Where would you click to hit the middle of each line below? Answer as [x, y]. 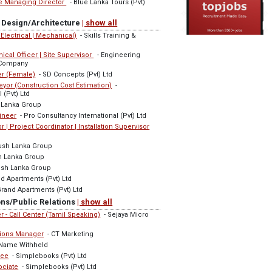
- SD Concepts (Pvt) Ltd [74, 74]
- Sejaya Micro [125, 215]
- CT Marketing [69, 234]
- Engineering [117, 55]
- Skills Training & [107, 36]
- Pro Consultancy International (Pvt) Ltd [82, 116]
